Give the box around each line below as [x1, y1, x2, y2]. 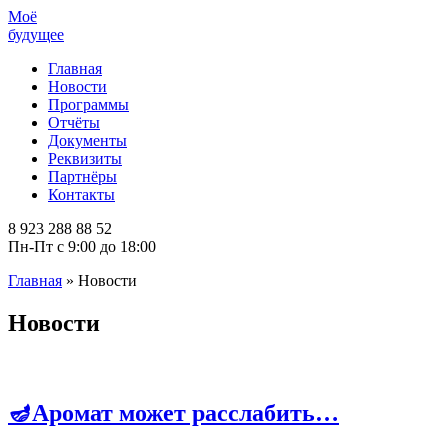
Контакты [48, 186, 115, 203]
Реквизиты [48, 150, 122, 167]
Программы [48, 96, 129, 113]
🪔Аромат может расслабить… [8, 399, 339, 426]
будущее [8, 26, 64, 43]
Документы [48, 132, 127, 149]
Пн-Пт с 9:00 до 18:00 [8, 238, 156, 255]
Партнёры [48, 168, 117, 185]
